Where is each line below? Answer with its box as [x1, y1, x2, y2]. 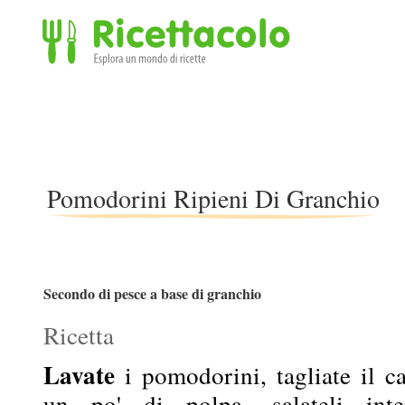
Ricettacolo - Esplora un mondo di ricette [42, 67, 276, 86]
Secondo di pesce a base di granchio [43, 283, 261, 304]
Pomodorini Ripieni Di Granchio [47, 181, 380, 215]
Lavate [43, 357, 115, 393]
